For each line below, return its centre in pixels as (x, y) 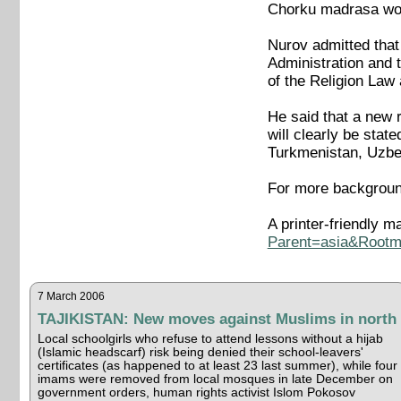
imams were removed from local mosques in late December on (215, 379)
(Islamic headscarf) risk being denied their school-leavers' (200, 352)
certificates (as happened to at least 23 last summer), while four (217, 365)
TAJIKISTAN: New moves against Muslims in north (217, 318)
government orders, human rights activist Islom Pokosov (196, 392)
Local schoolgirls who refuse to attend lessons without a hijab (210, 338)
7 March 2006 (71, 296)
